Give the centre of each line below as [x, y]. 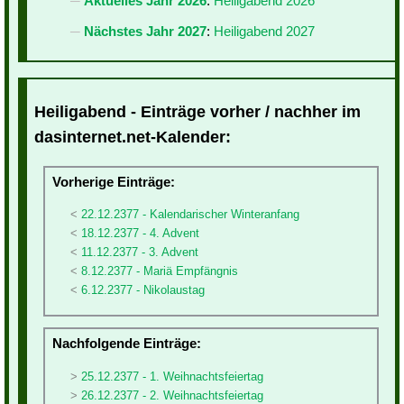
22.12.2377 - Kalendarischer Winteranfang [190, 214]
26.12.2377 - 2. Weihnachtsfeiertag [172, 395]
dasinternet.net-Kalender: [133, 137]
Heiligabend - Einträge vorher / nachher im [197, 111]
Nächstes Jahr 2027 [145, 32]
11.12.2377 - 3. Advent [140, 252]
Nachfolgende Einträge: [127, 344]
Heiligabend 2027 [264, 32]
